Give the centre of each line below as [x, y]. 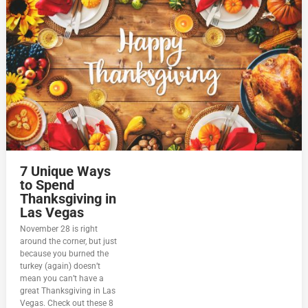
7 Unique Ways [66, 172]
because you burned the [65, 254]
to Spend [47, 185]
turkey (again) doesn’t [60, 266]
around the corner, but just [69, 242]
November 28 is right [59, 229]
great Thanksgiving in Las [68, 291]
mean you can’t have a [62, 279]
